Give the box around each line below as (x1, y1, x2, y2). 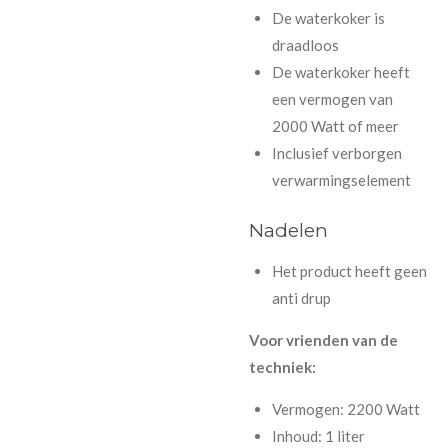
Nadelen (249, 217, 328, 242)
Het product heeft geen (271, 261, 427, 280)
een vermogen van (271, 90, 393, 109)
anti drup (271, 288, 331, 307)
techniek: (249, 357, 316, 376)
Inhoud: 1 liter (271, 426, 365, 445)
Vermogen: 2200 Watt (271, 399, 420, 418)
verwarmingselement (271, 171, 411, 190)
